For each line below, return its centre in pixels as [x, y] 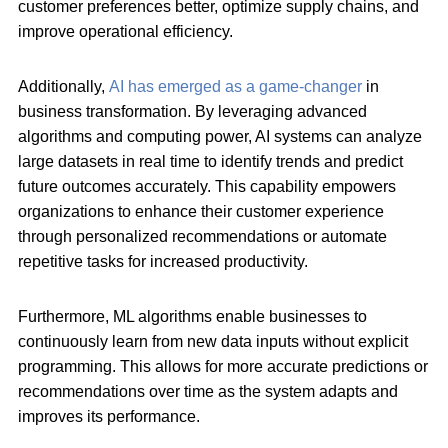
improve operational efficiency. [127, 31]
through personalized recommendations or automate [202, 236]
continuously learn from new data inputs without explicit [213, 341]
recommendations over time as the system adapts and [208, 391]
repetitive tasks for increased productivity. [165, 261]
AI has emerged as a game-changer [235, 86]
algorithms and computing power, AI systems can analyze [220, 136]
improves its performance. [119, 416]
